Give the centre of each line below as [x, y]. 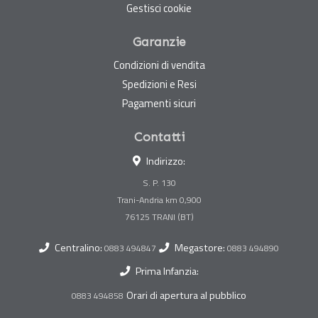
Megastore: [201, 248]
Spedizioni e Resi [159, 84]
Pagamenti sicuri [159, 104]
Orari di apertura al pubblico [186, 296]
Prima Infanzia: [167, 272]
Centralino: [79, 248]
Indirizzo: [166, 161]
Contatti [159, 137]
